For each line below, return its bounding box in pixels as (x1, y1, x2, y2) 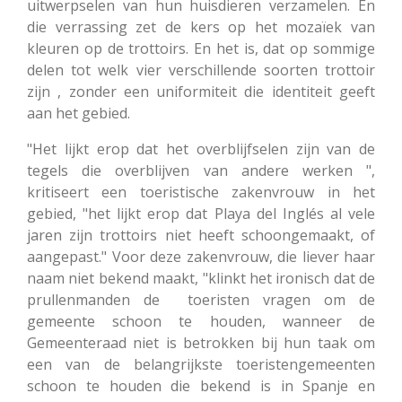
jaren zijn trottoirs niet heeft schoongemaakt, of (27, 224, 375, 245)
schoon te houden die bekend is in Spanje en (27, 375, 375, 396)
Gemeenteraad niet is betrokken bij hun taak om (27, 332, 375, 353)
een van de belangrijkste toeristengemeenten (27, 354, 375, 374)
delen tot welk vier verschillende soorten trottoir (27, 59, 375, 80)
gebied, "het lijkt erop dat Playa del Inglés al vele (27, 203, 375, 223)
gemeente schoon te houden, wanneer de (27, 310, 375, 331)
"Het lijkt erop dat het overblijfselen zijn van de (27, 138, 375, 159)
